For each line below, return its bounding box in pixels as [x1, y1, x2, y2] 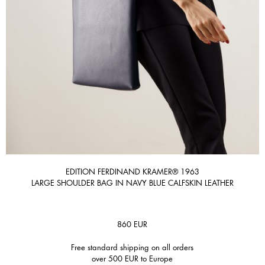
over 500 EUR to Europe [92, 253, 173, 264]
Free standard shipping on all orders [71, 241, 194, 253]
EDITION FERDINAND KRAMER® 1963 [66, 166, 199, 177]
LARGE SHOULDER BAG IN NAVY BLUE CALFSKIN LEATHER [31, 177, 234, 188]
